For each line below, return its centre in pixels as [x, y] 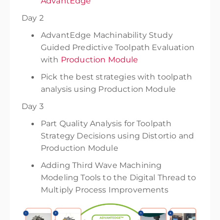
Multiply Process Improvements [105, 190]
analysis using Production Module [109, 89]
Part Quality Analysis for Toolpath [106, 124]
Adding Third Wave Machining [101, 165]
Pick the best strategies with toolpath [117, 77]
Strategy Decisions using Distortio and [118, 136]
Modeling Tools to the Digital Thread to [119, 178]
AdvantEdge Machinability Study [107, 35]
